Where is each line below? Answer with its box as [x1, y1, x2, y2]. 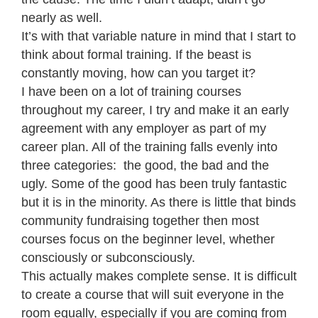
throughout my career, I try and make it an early [21, 102, 289, 117]
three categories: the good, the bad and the [21, 158, 269, 172]
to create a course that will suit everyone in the [21, 287, 284, 302]
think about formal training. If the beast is [21, 47, 251, 62]
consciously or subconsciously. [21, 250, 199, 265]
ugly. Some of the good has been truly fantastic [21, 176, 287, 191]
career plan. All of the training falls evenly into [21, 139, 278, 154]
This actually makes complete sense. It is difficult [21, 268, 297, 283]
